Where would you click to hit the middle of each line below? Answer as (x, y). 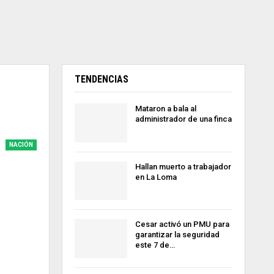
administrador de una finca (183, 119)
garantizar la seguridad (177, 235)
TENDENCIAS (101, 79)
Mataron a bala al (165, 109)
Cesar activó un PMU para (182, 224)
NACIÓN (21, 145)
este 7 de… (155, 245)
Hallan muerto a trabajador (183, 166)
